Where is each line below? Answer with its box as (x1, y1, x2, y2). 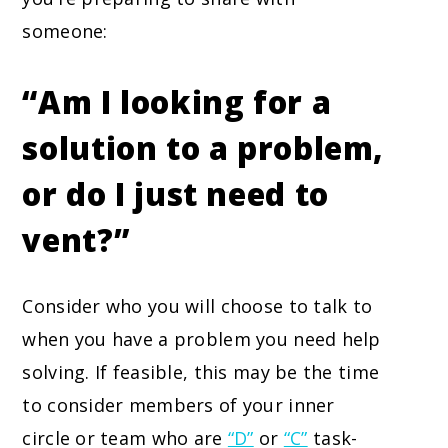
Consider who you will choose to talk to (22, 294, 373, 319)
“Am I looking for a (22, 81, 332, 124)
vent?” (22, 219, 130, 262)
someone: (22, 19, 108, 44)
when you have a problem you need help (22, 327, 381, 352)
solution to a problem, (22, 127, 385, 170)
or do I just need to (22, 173, 329, 216)
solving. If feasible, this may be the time (22, 360, 380, 385)
